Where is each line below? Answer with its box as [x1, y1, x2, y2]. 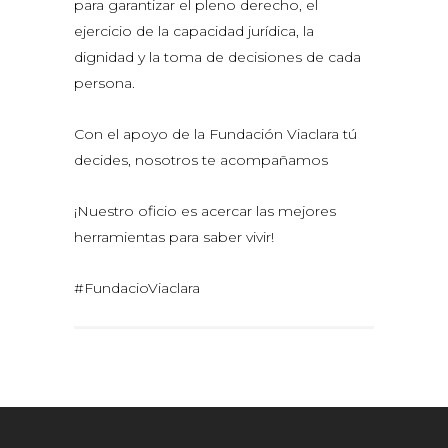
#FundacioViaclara [74, 279, 200, 298]
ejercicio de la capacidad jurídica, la [74, 22, 314, 41]
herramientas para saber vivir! [74, 228, 274, 247]
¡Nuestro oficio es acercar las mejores [74, 202, 336, 221]
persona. [74, 74, 135, 93]
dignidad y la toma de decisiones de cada [74, 48, 361, 67]
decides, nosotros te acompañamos [74, 151, 328, 170]
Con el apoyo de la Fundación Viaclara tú [74, 125, 357, 144]
